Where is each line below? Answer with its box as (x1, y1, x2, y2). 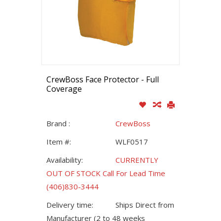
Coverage (46, 83, 82, 94)
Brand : (46, 118, 70, 128)
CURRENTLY (115, 155, 158, 165)
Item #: (46, 137, 71, 147)
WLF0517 (115, 137, 148, 147)
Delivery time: (46, 200, 93, 210)
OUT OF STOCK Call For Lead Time (46, 168, 165, 178)
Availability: (46, 155, 83, 165)
